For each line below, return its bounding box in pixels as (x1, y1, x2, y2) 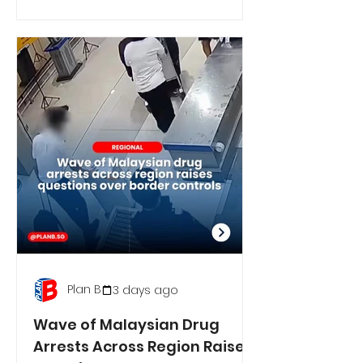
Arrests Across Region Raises (33, 336, 253, 357)
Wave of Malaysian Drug (33, 314, 220, 335)
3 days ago (113, 281, 178, 298)
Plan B (67, 280, 101, 297)
